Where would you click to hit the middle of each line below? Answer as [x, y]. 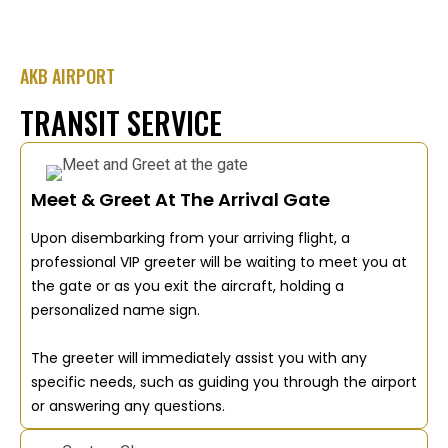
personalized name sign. [115, 309]
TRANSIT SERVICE [121, 122]
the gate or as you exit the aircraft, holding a [187, 285]
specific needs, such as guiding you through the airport [224, 381]
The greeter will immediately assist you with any [199, 357]
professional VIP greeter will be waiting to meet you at [219, 261]
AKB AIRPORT [67, 76]
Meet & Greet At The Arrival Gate [180, 199]
